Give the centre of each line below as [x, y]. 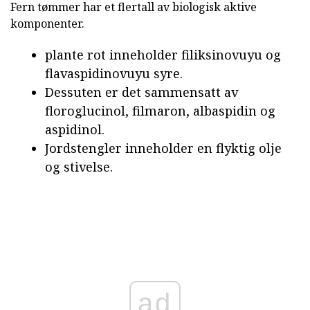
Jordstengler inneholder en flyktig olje [163, 148]
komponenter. [47, 24]
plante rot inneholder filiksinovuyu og [163, 55]
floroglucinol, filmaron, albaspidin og [160, 111]
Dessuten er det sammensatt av [142, 92]
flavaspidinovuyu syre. [114, 74]
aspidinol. [75, 130]
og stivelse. [79, 167]
